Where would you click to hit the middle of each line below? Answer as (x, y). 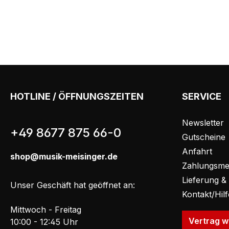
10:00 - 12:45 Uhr (44, 222)
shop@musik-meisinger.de (64, 157)
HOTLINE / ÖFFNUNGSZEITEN (77, 97)
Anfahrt (197, 152)
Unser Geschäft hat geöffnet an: (73, 185)
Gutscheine (204, 137)
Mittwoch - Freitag (46, 210)
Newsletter (203, 123)
